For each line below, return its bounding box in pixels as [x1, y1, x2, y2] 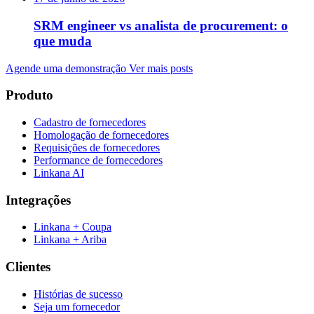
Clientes [6, 259, 50, 275]
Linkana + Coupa [34, 221, 111, 233]
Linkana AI [34, 167, 84, 179]
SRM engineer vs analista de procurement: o [34, 18, 288, 33]
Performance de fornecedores [34, 154, 163, 167]
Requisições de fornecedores [34, 142, 160, 154]
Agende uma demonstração [6, 62, 129, 74]
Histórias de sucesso [34, 287, 123, 300]
